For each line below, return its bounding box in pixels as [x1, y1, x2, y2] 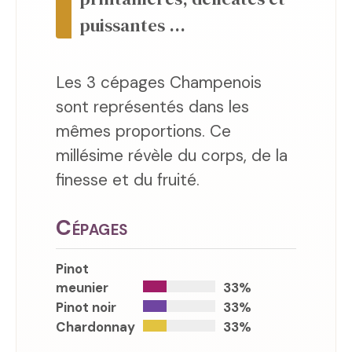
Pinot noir [56, 299, 116, 317]
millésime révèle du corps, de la [56, 145, 288, 167]
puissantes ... [79, 13, 185, 38]
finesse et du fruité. [56, 169, 200, 191]
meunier [56, 279, 108, 297]
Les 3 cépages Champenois [56, 71, 262, 93]
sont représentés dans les [56, 96, 249, 118]
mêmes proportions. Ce [56, 120, 231, 142]
